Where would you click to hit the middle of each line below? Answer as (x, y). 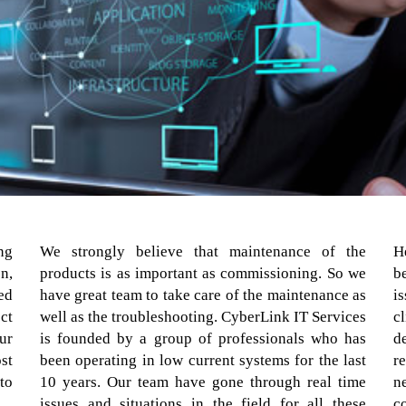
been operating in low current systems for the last (203, 360)
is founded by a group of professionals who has (203, 338)
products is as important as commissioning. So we (203, 273)
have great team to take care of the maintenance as (203, 295)
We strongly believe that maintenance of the (203, 251)
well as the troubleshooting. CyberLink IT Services (203, 316)
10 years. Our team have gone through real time (203, 382)
